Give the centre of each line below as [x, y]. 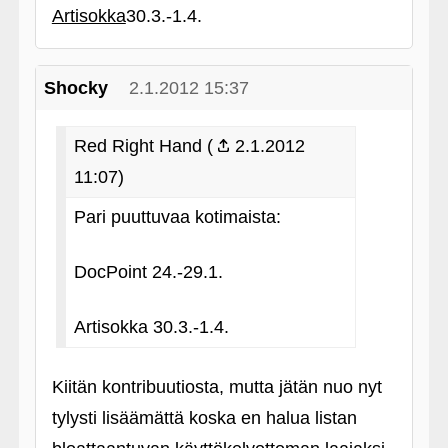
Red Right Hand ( [143, 146]
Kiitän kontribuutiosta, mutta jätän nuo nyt [216, 387]
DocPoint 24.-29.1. [148, 272]
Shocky [75, 88]
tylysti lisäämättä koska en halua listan [204, 418]
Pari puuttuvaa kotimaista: [177, 217]
